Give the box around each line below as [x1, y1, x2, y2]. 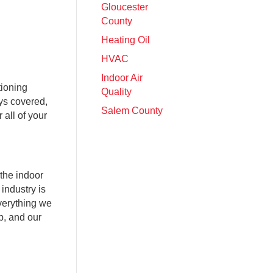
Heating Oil [101, 34, 150, 45]
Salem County [101, 105, 163, 116]
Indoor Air [101, 72, 143, 83]
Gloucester [101, 1, 148, 12]
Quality [101, 86, 132, 97]
